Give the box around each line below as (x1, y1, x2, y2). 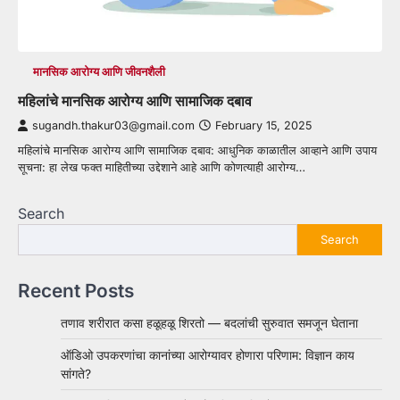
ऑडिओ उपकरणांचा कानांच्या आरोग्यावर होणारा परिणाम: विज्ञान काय (61, 346, 354, 362)
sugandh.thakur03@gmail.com (32, 118, 195, 132)
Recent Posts (18, 279, 134, 302)
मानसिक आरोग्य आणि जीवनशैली (32, 64, 165, 79)
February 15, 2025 (215, 118, 312, 132)
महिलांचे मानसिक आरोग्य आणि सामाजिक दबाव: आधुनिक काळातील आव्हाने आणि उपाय (18, 142, 377, 157)
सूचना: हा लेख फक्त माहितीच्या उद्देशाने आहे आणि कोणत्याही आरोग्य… (18, 159, 305, 174)
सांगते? (61, 365, 91, 381)
